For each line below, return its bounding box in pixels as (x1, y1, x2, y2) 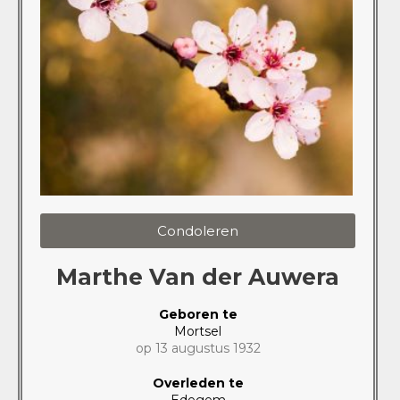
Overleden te (152, 374, 244, 391)
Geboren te (158, 305, 237, 322)
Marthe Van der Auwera (56, 262, 339, 290)
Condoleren (157, 221, 238, 239)
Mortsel (174, 322, 221, 339)
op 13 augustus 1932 (135, 339, 261, 356)
